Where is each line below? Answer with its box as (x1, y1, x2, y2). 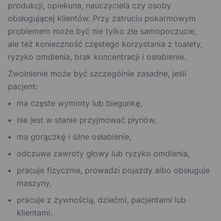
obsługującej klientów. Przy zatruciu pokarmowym (8, 13, 196, 24)
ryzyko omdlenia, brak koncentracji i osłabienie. (8, 52, 186, 62)
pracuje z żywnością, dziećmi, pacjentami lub (17, 195, 186, 205)
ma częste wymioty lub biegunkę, (17, 98, 142, 109)
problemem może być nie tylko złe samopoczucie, (8, 26, 196, 37)
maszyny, (17, 178, 51, 188)
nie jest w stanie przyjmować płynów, (17, 115, 156, 125)
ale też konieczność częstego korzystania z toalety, (8, 39, 202, 49)
